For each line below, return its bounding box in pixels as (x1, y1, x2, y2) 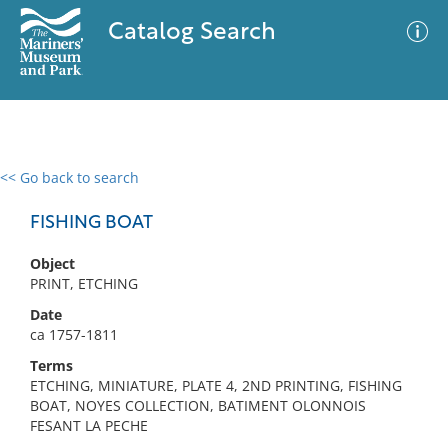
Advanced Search (238, 185, 354, 205)
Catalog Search (107, 21, 276, 45)
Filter (386, 189, 420, 204)
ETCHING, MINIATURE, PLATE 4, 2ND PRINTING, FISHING (30, 376, 402, 395)
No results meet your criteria (124, 291, 317, 310)
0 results (15, 180, 73, 199)
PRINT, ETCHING (30, 274, 138, 293)
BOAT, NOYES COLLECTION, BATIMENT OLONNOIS (30, 396, 366, 415)
